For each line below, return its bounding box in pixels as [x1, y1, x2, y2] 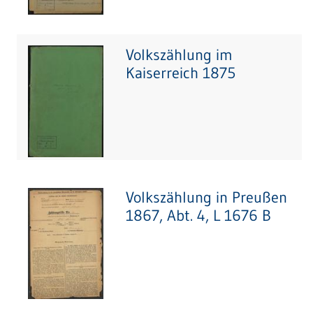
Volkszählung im [126, 45, 233, 65]
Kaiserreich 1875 [126, 63, 235, 83]
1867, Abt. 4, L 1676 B [126, 205, 271, 226]
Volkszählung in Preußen [126, 187, 287, 208]
